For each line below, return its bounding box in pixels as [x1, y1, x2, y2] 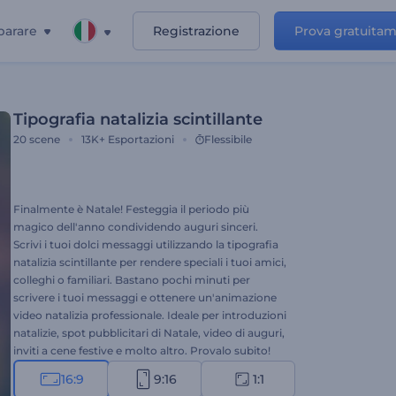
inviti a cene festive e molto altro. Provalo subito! [13, 344, 270, 357]
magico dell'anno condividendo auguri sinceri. [13, 220, 258, 233]
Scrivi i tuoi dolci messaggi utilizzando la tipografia [13, 238, 278, 251]
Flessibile [204, 133, 252, 146]
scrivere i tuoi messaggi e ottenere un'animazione [13, 291, 277, 304]
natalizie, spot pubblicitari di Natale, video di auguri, [13, 326, 285, 339]
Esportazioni [108, 133, 174, 146]
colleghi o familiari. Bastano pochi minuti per [13, 273, 250, 286]
